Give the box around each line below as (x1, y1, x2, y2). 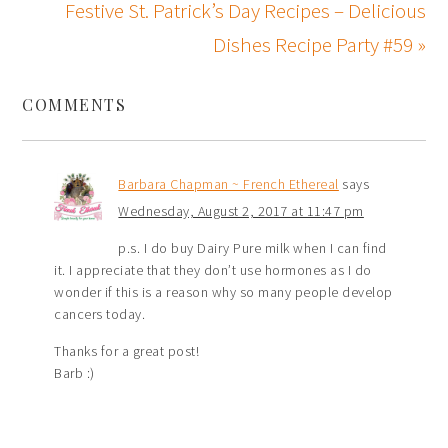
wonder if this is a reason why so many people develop (54, 283, 393, 302)
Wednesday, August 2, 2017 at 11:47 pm (118, 202, 364, 221)
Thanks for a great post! (54, 342, 200, 361)
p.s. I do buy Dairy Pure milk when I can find (118, 239, 387, 258)
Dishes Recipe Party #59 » (212, 31, 426, 59)
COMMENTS (22, 94, 127, 116)
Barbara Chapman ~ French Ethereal (118, 175, 339, 194)
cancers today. (54, 305, 146, 324)
